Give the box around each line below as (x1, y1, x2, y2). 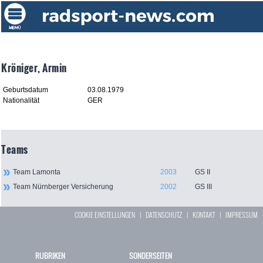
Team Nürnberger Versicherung (13, 183, 113, 191)
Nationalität (3, 96, 39, 105)
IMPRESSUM (225, 210, 258, 220)
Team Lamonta (13, 168, 60, 177)
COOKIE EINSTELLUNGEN (75, 210, 136, 220)
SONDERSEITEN (129, 249, 172, 262)
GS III (195, 183, 212, 191)
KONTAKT (193, 210, 215, 220)
